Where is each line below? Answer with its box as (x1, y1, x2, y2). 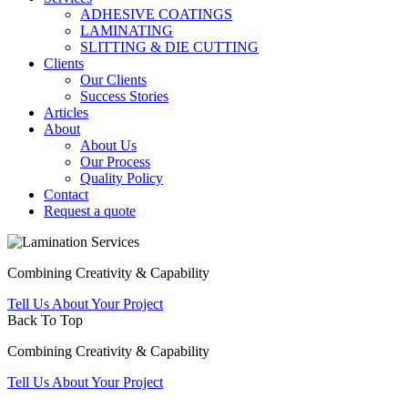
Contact (44, 187, 88, 202)
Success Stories (80, 88, 168, 104)
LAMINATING (80, 23, 173, 38)
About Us (80, 138, 137, 153)
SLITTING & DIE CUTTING (80, 39, 259, 55)
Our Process (80, 154, 150, 169)
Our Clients (80, 72, 147, 87)
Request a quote (44, 203, 136, 219)
